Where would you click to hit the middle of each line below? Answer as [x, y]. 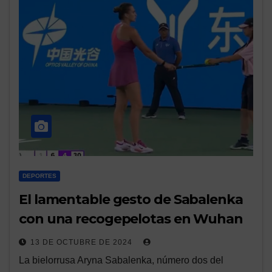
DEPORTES [39, 176]
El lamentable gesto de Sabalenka [131, 200]
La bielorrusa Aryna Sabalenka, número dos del [121, 260]
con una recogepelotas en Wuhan [131, 219]
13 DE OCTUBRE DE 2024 [83, 243]
